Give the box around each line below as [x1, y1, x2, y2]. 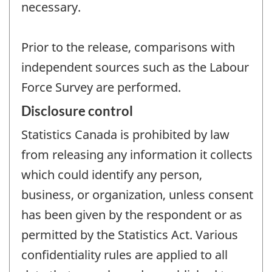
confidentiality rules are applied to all [21, 246, 228, 263]
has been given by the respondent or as [21, 206, 242, 223]
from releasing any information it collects [21, 146, 253, 163]
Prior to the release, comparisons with [21, 38, 235, 55]
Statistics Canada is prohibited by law [21, 126, 229, 143]
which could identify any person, [21, 166, 202, 183]
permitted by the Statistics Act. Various [21, 226, 238, 243]
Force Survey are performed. [21, 78, 181, 95]
